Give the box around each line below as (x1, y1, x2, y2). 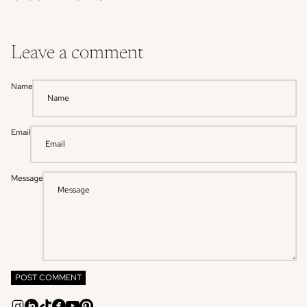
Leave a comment (11, 44, 143, 64)
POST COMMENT (15, 271, 82, 283)
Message (11, 173, 43, 184)
